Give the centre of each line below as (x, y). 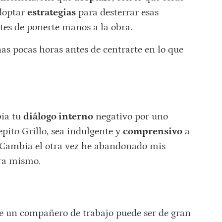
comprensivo (152, 132)
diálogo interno (58, 117)
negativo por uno (130, 117)
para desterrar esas (117, 13)
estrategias (51, 13)
